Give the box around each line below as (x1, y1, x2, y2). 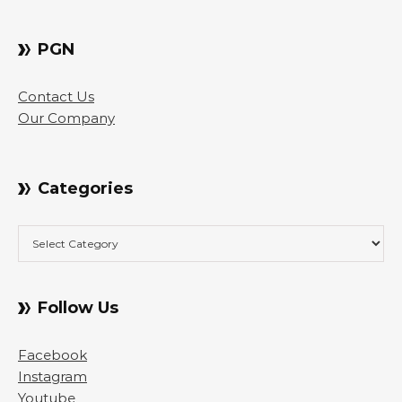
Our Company (18, 109, 115, 127)
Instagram (18, 367, 87, 385)
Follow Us (38, 297, 118, 318)
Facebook (18, 345, 87, 363)
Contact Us (18, 87, 94, 105)
